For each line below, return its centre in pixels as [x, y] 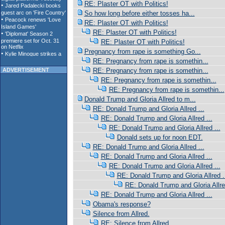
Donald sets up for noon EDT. [160, 137]
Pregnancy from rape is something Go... [142, 51]
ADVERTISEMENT [25, 70]
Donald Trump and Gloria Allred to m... [140, 99]
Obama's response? [122, 204]
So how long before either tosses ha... [139, 13]
